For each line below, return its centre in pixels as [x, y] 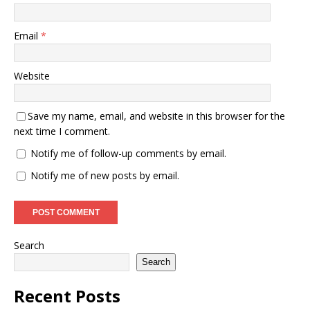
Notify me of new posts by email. [105, 175]
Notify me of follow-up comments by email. [128, 153]
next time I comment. [62, 131]
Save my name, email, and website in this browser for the [156, 116]
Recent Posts [67, 295]
